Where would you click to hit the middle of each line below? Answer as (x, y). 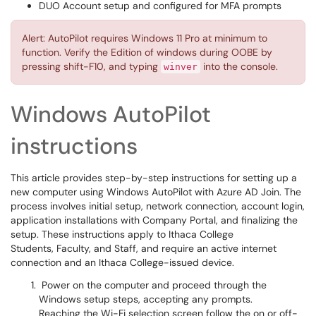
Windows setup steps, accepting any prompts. (146, 299)
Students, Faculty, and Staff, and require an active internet (144, 248)
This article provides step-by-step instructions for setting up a (154, 178)
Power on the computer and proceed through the (153, 285)
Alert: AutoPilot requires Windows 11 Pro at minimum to (145, 38)
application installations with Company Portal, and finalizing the (154, 220)
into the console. (239, 66)
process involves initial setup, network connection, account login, (158, 206)
